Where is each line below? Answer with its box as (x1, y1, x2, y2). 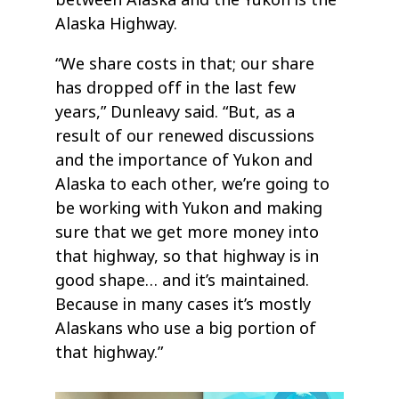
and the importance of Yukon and (55, 148, 313, 172)
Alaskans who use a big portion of (55, 316, 317, 340)
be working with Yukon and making (55, 196, 323, 220)
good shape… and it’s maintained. (55, 268, 310, 292)
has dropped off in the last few (55, 76, 297, 100)
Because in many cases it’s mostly (55, 292, 312, 316)
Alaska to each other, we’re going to (55, 172, 330, 196)
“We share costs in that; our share (55, 52, 315, 76)
